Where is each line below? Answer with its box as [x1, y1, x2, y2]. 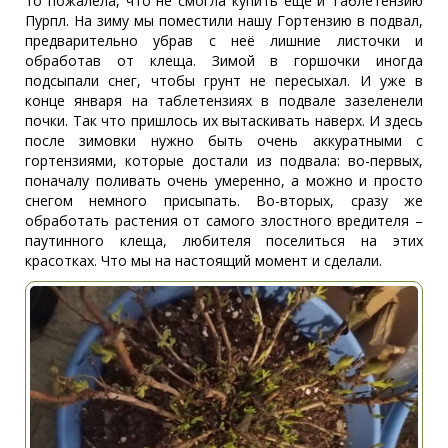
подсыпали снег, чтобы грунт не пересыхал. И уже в [25, 70, 423, 90]
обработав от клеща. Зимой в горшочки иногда [25, 50, 423, 70]
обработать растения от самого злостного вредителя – [25, 210, 423, 230]
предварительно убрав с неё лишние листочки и [25, 30, 423, 50]
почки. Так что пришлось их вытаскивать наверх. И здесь [25, 110, 423, 130]
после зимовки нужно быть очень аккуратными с [25, 130, 423, 150]
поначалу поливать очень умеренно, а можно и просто [25, 170, 423, 190]
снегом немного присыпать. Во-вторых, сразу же [25, 190, 423, 210]
